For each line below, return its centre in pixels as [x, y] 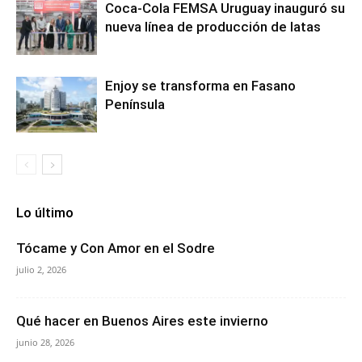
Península [135, 104]
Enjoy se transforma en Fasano [200, 86]
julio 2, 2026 [41, 269]
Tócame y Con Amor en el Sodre [116, 248]
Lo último [45, 213]
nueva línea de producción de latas [213, 27]
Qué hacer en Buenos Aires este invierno [142, 321]
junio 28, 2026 [45, 342]
